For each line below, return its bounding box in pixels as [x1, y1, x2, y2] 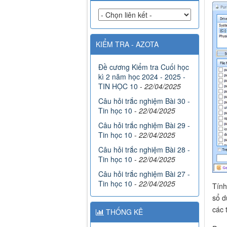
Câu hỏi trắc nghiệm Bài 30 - [98, 96, 190, 106]
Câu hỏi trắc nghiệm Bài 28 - [98, 144, 190, 155]
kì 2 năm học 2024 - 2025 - [98, 71, 185, 82]
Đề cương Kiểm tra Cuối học [98, 62, 189, 72]
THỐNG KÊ [104, 207, 143, 217]
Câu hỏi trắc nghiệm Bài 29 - [98, 120, 190, 131]
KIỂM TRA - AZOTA [96, 39, 159, 50]
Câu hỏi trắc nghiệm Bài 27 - [98, 169, 190, 179]
